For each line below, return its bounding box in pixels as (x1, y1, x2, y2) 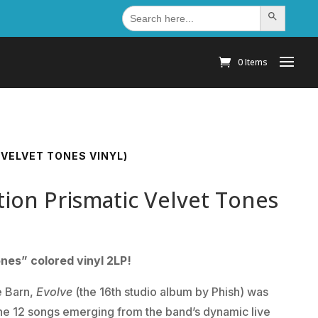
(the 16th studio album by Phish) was (72, 284, 269, 299)
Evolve (36, 284, 73, 299)
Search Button (271, 11, 300, 24)
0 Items (238, 56, 268, 69)
